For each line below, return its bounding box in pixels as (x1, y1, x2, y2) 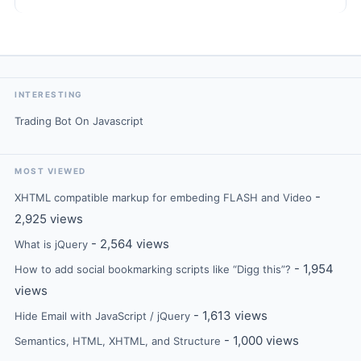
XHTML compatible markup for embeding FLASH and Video (15, 191, 312, 204)
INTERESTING (15, 89, 83, 99)
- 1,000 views (221, 333, 299, 348)
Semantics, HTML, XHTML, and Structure (15, 334, 221, 347)
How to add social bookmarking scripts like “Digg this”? (15, 263, 291, 276)
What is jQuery (15, 238, 88, 251)
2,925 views (15, 211, 83, 226)
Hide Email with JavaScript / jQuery (15, 309, 190, 322)
